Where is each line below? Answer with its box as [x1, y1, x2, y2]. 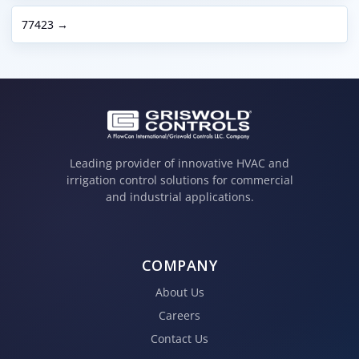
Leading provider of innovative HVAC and [70, 155, 289, 171]
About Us [155, 284, 204, 300]
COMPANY [141, 255, 218, 275]
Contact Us [151, 330, 208, 346]
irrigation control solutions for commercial [66, 172, 293, 188]
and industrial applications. [105, 189, 254, 205]
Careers [159, 307, 200, 323]
